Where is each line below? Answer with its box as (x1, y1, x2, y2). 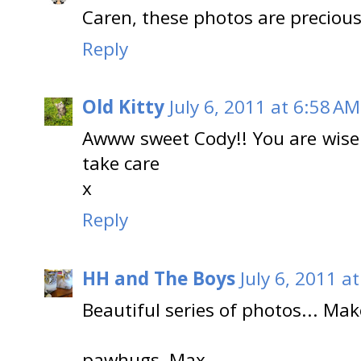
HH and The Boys (82, 265, 235, 291)
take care (82, 151, 160, 176)
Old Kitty (82, 94, 164, 120)
